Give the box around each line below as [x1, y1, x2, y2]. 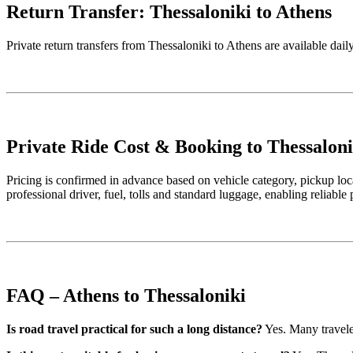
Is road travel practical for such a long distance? [6, 321, 262, 336]
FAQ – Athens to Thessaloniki [6, 284, 246, 306]
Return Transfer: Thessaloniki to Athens [6, 2, 332, 23]
